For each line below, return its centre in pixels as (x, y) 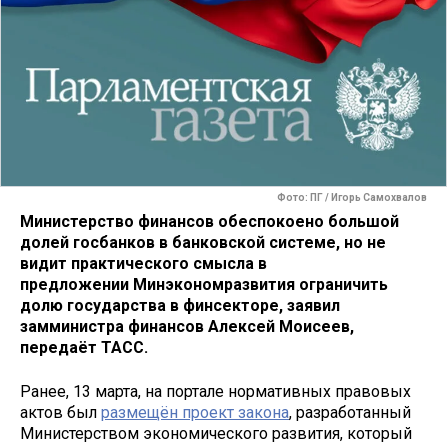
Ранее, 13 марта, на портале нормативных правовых (215, 392)
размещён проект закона (195, 413)
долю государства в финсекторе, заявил (180, 305)
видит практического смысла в (143, 263)
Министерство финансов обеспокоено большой (209, 221)
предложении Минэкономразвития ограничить (204, 284)
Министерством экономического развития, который (216, 434)
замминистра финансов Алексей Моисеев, (187, 326)
